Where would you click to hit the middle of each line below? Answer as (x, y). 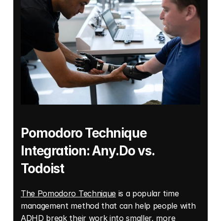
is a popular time (147, 194)
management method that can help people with (108, 206)
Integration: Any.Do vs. (88, 151)
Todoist (44, 169)
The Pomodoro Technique (68, 194)
